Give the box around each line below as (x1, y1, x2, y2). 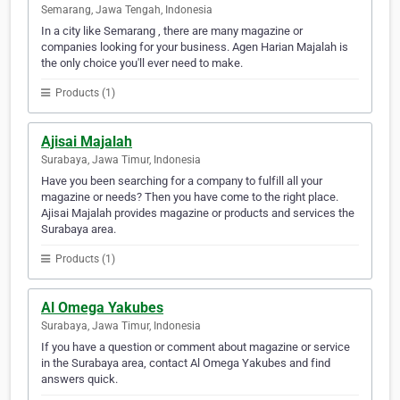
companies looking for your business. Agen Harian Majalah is (41, 40, 348, 54)
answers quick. (41, 372, 118, 387)
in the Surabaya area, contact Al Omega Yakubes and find (41, 356, 330, 371)
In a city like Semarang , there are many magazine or (41, 24, 303, 38)
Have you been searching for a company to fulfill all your (41, 174, 322, 188)
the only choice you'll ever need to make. (41, 56, 243, 71)
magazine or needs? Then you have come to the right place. (41, 190, 338, 204)
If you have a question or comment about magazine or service (41, 340, 350, 354)
